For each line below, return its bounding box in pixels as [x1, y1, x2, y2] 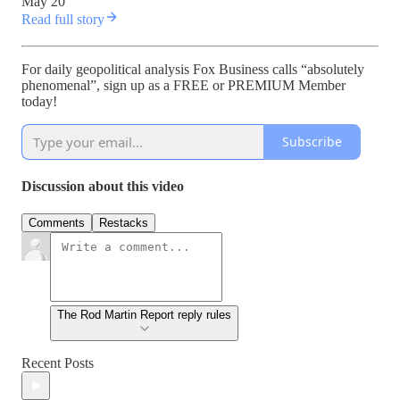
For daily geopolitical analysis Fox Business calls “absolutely [21, 61, 364, 77]
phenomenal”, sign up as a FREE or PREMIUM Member [21, 77, 346, 93]
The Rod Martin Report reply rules [57, 308, 231, 322]
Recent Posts [21, 355, 94, 371]
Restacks [99, 216, 148, 230]
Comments [29, 216, 85, 230]
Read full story [21, 11, 104, 27]
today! [21, 93, 57, 109]
